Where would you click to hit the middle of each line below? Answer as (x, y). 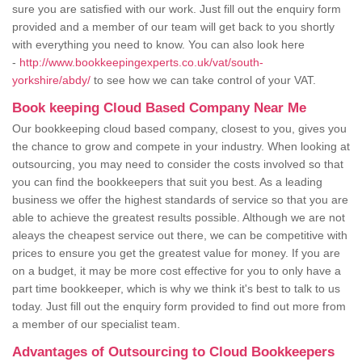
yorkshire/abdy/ (51, 80)
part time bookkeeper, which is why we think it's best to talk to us (176, 289)
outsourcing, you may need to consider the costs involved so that (178, 164)
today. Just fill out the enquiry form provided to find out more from (179, 307)
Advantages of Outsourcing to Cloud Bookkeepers (175, 352)
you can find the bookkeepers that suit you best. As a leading (167, 182)
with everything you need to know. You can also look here (158, 45)
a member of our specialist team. (98, 324)
